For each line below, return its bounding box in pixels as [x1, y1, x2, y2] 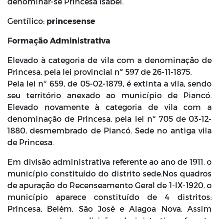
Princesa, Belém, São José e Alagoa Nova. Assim [7, 204, 212, 213]
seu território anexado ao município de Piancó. [7, 90, 212, 100]
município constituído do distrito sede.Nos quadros [7, 169, 212, 178]
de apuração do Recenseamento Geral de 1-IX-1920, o [7, 180, 212, 190]
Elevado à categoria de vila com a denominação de [7, 55, 212, 65]
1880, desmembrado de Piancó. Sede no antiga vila [7, 126, 212, 135]
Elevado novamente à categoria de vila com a [7, 102, 212, 111]
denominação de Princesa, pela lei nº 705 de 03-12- [7, 114, 212, 123]
